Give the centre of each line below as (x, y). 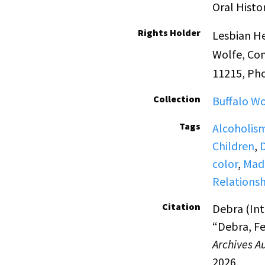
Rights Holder (169, 33)
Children (233, 146)
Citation (181, 207)
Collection (177, 99)
